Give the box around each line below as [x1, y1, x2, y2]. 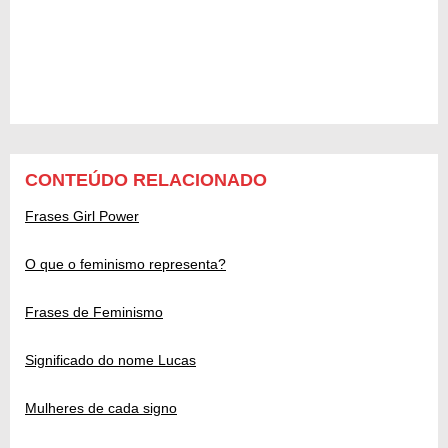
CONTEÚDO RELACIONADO [25, 169, 267, 190]
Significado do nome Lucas [25, 351, 196, 368]
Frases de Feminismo [25, 303, 163, 320]
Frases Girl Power [25, 207, 139, 224]
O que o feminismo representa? [25, 255, 226, 272]
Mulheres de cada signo [25, 399, 177, 416]
